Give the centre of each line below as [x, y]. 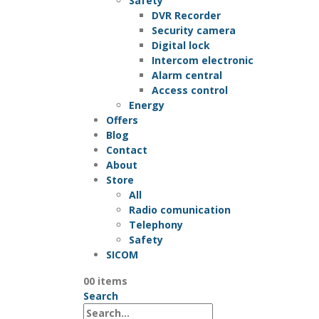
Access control [190, 90]
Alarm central [187, 75]
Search [101, 296]
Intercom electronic [203, 60]
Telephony [156, 224]
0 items [108, 281]
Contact [127, 150]
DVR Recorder [186, 15]
